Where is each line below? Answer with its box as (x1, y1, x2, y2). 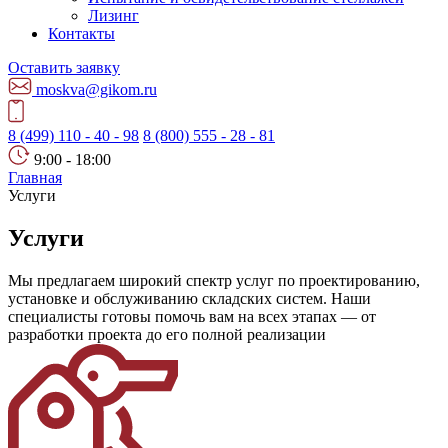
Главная (8, 169, 62, 186)
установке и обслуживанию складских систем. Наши (8, 289, 371, 307)
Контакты (48, 25, 115, 42)
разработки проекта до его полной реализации (8, 325, 326, 343)
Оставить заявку (8, 59, 120, 76)
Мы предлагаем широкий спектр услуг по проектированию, (8, 271, 420, 289)
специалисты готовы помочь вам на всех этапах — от (8, 307, 376, 325)
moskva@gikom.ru (36, 81, 157, 98)
